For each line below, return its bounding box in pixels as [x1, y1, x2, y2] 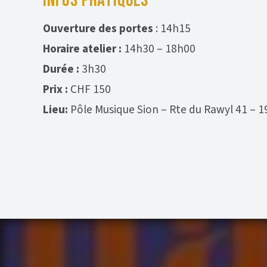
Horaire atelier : [43, 41, 122, 58]
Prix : [43, 81, 68, 98]
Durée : [43, 61, 79, 78]
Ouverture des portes [43, 20, 153, 38]
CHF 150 [68, 81, 111, 98]
